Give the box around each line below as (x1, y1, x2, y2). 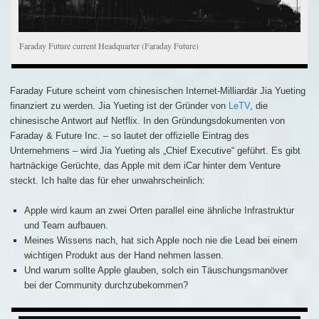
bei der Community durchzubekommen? (23, 280, 188, 291)
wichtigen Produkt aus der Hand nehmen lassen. (23, 250, 224, 261)
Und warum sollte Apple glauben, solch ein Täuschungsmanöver (23, 265, 288, 276)
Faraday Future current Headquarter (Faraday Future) (19, 40, 199, 52)
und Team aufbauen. (23, 220, 108, 231)
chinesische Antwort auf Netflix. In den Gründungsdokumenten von (10, 115, 285, 127)
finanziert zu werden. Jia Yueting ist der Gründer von (10, 100, 229, 112)
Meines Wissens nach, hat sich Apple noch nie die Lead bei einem (23, 235, 298, 246)
